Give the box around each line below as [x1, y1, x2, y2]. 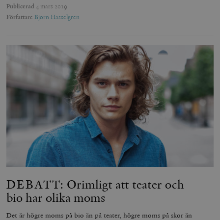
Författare [6, 13, 33, 21]
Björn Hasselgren [34, 13, 80, 21]
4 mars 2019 [34, 2, 68, 10]
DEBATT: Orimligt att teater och [6, 176, 185, 192]
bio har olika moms [6, 189, 106, 205]
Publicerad [6, 2, 35, 10]
